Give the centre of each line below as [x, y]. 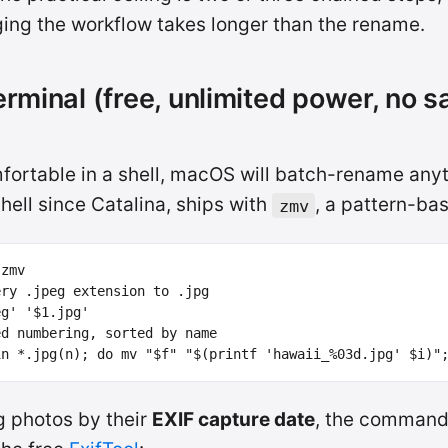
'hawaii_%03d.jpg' [333, 354]
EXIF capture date [233, 419]
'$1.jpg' [57, 312]
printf [233, 354]
